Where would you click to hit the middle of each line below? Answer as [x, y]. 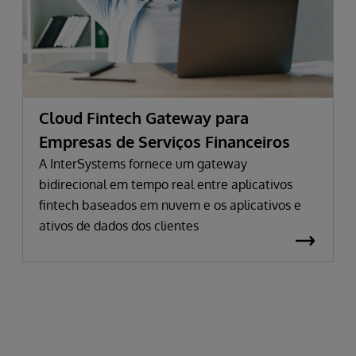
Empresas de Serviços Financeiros [164, 141]
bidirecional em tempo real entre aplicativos [166, 184]
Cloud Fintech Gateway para [144, 117]
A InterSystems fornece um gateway [143, 163]
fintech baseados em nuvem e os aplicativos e [170, 205]
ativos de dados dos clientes [119, 225]
